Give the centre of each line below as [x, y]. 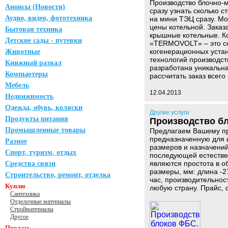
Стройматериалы [32, 209]
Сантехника [25, 194]
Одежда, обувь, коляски [44, 108]
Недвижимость [29, 96]
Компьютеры [26, 74]
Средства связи [30, 164]
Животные [23, 52]
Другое [19, 217]
